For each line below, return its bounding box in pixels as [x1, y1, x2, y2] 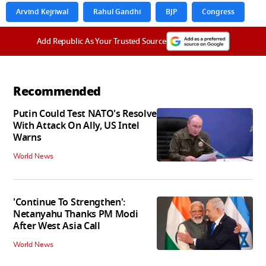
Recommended [13, 82, 101, 100]
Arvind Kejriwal [16, 6, 68, 17]
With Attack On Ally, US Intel [13, 118, 140, 133]
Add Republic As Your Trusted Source [36, 35, 166, 47]
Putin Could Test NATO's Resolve [13, 106, 157, 121]
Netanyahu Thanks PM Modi [13, 207, 138, 221]
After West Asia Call [13, 218, 100, 233]
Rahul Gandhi [93, 6, 141, 17]
